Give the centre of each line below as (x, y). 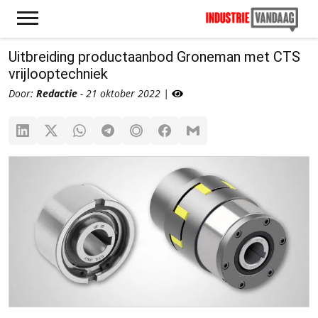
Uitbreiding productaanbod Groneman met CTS (154, 57)
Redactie (57, 93)
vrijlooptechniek (58, 74)
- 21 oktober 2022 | (125, 93)
